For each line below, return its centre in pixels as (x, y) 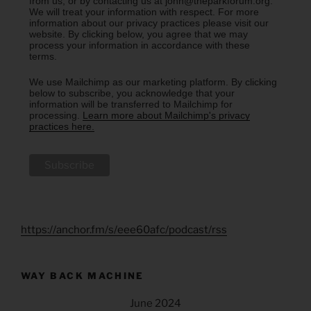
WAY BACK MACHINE (83, 275)
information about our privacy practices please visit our (149, 23)
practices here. (61, 126)
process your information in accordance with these (139, 45)
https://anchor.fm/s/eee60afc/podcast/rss (124, 229)
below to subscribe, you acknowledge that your (132, 93)
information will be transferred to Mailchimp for (131, 104)
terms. (43, 56)
